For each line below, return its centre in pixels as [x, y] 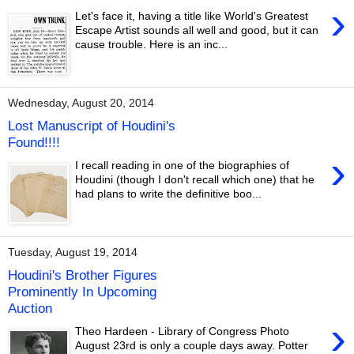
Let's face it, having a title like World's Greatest [192, 16]
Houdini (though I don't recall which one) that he [195, 180]
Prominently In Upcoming [82, 292]
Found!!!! [34, 143]
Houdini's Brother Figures [83, 275]
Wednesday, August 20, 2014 [81, 103]
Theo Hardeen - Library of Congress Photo [183, 331]
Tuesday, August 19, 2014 [73, 252]
